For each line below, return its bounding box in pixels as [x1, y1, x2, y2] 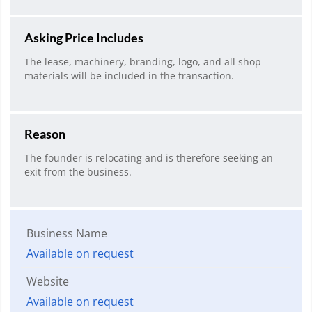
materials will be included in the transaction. [24, 68, 234, 82]
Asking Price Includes [24, 29, 143, 45]
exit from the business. [24, 165, 132, 179]
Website [26, 274, 69, 290]
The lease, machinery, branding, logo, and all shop [24, 54, 261, 68]
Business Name [26, 226, 107, 242]
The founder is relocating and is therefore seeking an [24, 151, 273, 165]
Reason [24, 126, 65, 142]
